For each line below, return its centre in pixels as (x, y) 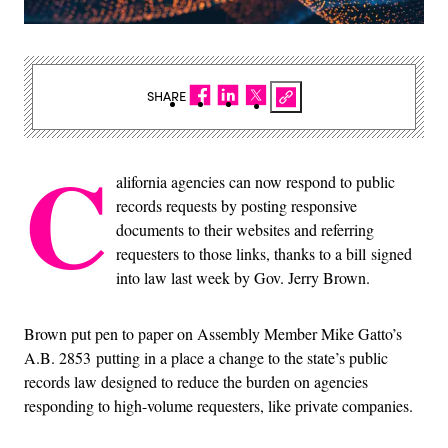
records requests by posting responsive (236, 205)
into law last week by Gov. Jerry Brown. (243, 277)
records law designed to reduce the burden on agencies (196, 381)
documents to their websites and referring (245, 229)
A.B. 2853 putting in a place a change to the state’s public (206, 357)
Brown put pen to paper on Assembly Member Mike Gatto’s (213, 333)
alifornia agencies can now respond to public (255, 181)
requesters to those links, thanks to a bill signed (264, 253)
